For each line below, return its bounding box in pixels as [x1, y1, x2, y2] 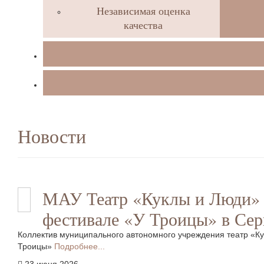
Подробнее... [54, 242, 105, 251]
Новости [18, 123, 86, 148]
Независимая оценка [96, 4, 190, 18]
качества [124, 18, 163, 32]
